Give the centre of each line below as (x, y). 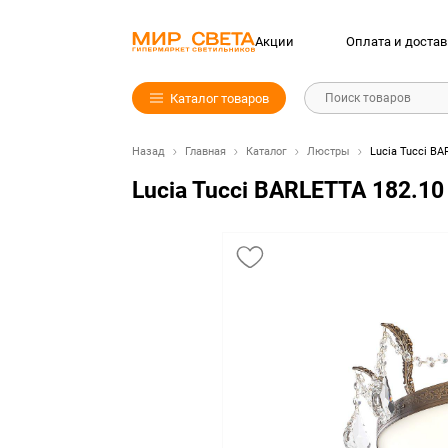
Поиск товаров (368, 98)
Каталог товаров (219, 98)
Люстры (328, 151)
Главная (205, 151)
